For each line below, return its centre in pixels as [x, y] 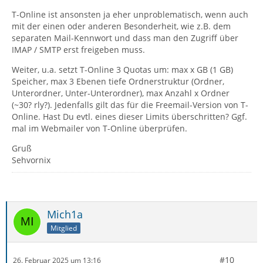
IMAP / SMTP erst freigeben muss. [78, 50]
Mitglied [64, 228]
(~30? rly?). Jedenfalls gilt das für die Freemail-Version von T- [130, 105]
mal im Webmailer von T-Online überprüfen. [100, 129]
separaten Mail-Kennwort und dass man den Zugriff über [125, 38]
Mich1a [65, 215]
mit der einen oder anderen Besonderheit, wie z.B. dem [121, 26]
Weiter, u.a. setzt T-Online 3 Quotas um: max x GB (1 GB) [122, 70]
